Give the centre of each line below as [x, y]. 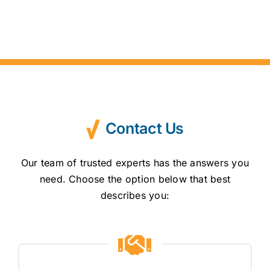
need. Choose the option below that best [135, 179]
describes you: [135, 195]
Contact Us [145, 128]
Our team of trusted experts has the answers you [135, 162]
